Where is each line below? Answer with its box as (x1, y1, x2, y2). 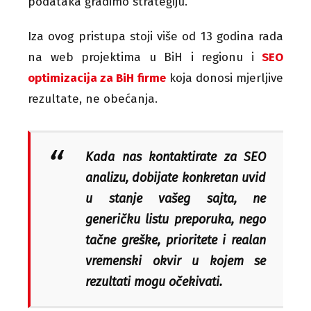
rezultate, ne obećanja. (28, 91, 158, 106)
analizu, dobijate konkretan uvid (85, 169, 266, 185)
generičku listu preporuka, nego (85, 211, 266, 227)
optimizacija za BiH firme (28, 70, 166, 85)
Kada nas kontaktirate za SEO (85, 149, 266, 165)
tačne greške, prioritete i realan (85, 232, 266, 248)
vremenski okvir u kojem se (85, 253, 266, 269)
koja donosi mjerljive (165, 70, 283, 85)
